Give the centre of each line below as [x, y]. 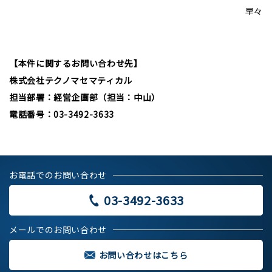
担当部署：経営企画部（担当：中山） [85, 97]
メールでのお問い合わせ [58, 229]
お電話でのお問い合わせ [58, 175]
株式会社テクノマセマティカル [71, 80]
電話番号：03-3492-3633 [62, 114]
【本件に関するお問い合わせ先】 [76, 63]
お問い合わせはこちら [143, 255]
